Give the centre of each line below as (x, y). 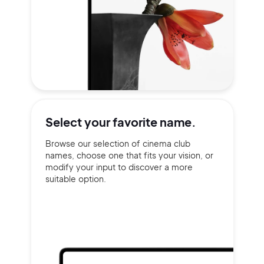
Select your (79, 122)
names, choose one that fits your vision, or (129, 155)
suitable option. (75, 179)
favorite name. (154, 122)
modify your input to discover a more (119, 167)
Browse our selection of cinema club (118, 143)
